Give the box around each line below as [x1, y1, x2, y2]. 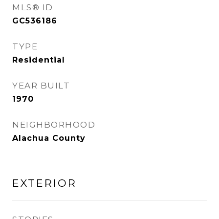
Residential [12, 55, 65, 65]
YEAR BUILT [12, 81, 70, 90]
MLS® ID [12, 2, 53, 12]
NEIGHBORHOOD [12, 120, 95, 130]
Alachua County [12, 133, 86, 143]
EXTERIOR [12, 177, 77, 189]
